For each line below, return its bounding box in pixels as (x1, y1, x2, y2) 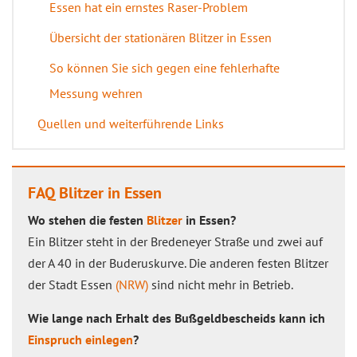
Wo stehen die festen (28, 212, 147, 228)
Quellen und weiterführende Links (37, 116, 224, 131)
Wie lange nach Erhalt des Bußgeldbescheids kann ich (28, 310, 325, 326)
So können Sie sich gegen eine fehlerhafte (49, 60, 280, 76)
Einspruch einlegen (28, 331, 133, 347)
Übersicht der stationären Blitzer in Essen (49, 29, 272, 45)
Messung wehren (49, 85, 143, 101)
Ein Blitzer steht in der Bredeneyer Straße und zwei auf (28, 233, 323, 249)
